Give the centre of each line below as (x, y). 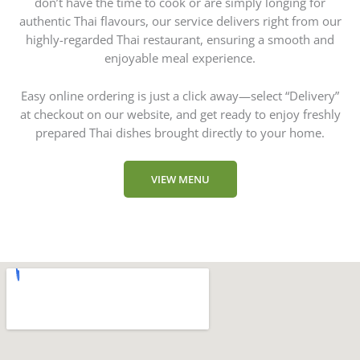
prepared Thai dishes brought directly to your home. (180, 132)
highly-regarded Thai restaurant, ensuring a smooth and (180, 40)
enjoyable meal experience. (180, 58)
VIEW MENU (180, 179)
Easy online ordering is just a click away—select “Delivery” (180, 95)
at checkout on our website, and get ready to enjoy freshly (180, 114)
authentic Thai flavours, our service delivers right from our (180, 21)
